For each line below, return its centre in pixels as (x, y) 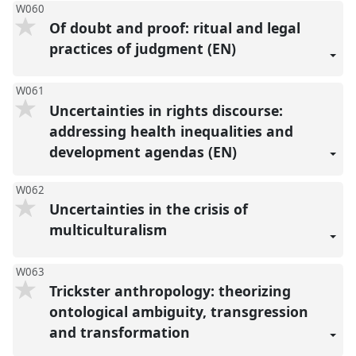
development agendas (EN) (145, 151)
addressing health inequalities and (171, 131)
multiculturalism (110, 230)
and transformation (121, 333)
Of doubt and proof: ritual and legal (174, 28)
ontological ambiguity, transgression (178, 312)
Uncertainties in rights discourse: (166, 110)
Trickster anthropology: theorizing (170, 291)
